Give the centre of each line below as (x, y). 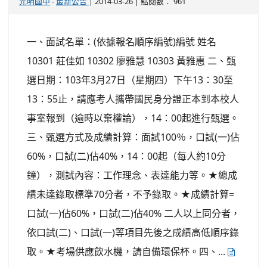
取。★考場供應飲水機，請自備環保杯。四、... (127, 251)
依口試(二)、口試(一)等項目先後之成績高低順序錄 (133, 232)
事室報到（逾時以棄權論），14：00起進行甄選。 (133, 118)
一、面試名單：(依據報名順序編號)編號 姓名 (122, 41)
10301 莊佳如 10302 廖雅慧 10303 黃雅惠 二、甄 (131, 60)
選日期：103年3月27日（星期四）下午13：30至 (130, 80)
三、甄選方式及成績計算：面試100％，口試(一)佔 (133, 137)
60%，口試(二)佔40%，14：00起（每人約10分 (126, 156)
